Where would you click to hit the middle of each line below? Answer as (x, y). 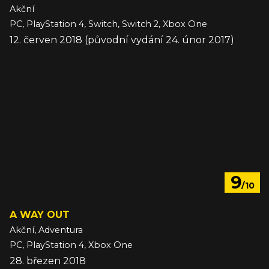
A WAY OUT (40, 215)
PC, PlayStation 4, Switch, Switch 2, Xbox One (108, 24)
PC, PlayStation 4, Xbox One (71, 245)
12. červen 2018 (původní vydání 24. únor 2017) (122, 40)
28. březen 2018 (48, 261)
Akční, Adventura (46, 230)
